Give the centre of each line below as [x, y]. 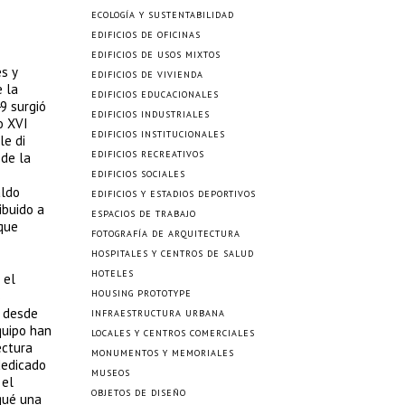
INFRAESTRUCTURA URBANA [158, 313]
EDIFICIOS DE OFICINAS [146, 35]
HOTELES [113, 273]
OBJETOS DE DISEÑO [139, 393]
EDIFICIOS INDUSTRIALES [151, 114]
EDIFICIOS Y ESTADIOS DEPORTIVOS [174, 194]
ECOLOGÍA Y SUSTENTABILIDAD [163, 15]
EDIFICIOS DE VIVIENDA [147, 75]
